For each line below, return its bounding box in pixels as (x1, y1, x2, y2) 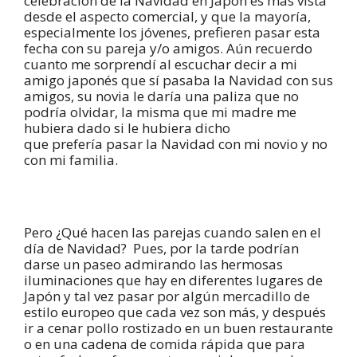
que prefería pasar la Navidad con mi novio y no (24, 134, 328, 153)
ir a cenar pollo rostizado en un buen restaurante (24, 318, 333, 337)
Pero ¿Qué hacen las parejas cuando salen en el (24, 222, 321, 241)
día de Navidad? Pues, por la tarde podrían (24, 238, 299, 257)
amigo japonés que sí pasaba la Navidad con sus (24, 70, 333, 89)
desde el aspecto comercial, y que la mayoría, (24, 6, 311, 25)
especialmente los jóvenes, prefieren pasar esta (24, 22, 320, 41)
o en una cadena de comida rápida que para (24, 334, 305, 353)
